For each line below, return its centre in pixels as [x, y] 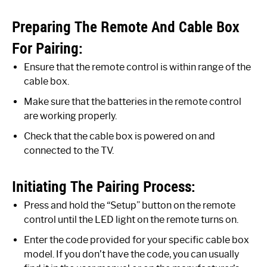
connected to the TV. [69, 150]
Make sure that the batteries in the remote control [133, 101]
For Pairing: [47, 48]
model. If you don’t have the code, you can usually [131, 254]
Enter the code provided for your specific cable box [136, 240]
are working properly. [70, 116]
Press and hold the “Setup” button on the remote [130, 205]
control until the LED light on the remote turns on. [131, 219]
